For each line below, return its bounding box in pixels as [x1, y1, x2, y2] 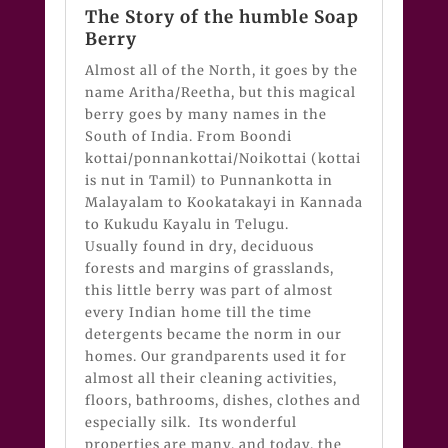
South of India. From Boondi [84, 127, 292, 145]
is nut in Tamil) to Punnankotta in [84, 171, 333, 189]
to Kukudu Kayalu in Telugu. [84, 215, 293, 233]
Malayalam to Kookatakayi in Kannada [84, 193, 363, 211]
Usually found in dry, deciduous [84, 237, 314, 255]
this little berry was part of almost [84, 281, 333, 299]
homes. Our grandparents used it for [84, 347, 347, 365]
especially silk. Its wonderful [84, 413, 297, 431]
